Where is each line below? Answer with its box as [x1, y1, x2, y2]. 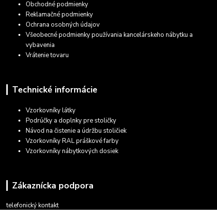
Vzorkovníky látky [26, 106, 76, 115]
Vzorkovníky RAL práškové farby [26, 137, 119, 146]
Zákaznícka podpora [12, 180, 93, 192]
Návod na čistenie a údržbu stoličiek [26, 126, 127, 136]
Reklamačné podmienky [26, 10, 93, 19]
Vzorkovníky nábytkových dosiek [26, 147, 119, 156]
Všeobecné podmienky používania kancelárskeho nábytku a [26, 31, 193, 40]
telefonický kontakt [6, 201, 59, 210]
